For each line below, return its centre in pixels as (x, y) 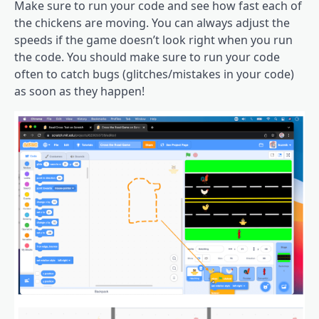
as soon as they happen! (79, 91)
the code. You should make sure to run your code (147, 57)
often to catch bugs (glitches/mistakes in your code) (154, 74)
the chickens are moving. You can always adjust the (152, 22)
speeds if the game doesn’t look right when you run (153, 40)
